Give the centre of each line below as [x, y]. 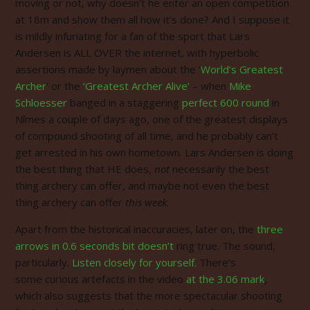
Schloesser [41, 102]
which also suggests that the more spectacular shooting [149, 295]
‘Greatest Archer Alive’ [136, 85]
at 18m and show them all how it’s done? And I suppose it [152, 19]
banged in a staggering [125, 102]
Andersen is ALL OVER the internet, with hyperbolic [137, 52]
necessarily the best [219, 168]
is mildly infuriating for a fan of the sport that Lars [133, 36]
